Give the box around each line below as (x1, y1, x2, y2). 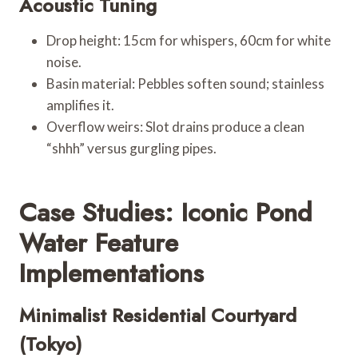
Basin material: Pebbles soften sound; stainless (46, 74, 324, 92)
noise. (46, 53, 82, 70)
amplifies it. (46, 96, 114, 113)
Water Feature (19, 224, 178, 261)
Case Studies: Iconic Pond (19, 193, 312, 231)
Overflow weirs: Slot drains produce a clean (46, 117, 304, 135)
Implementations (19, 254, 204, 292)
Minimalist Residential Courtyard (19, 300, 296, 329)
